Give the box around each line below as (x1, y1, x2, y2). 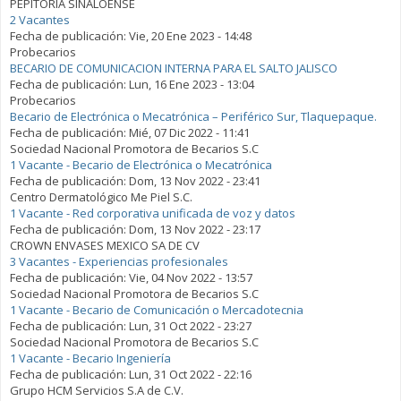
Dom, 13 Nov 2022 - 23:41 (129, 173, 260, 190)
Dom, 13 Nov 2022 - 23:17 (129, 221, 260, 238)
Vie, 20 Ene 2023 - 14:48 (129, 28, 252, 45)
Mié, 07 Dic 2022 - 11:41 (129, 124, 250, 141)
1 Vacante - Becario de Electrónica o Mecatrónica (10, 157, 272, 174)
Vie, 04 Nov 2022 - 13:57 (129, 269, 252, 286)
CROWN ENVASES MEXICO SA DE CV (10, 237, 200, 254)
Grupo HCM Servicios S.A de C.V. (10, 382, 183, 399)
